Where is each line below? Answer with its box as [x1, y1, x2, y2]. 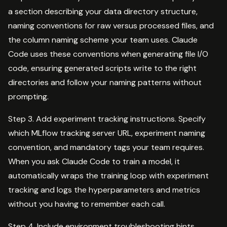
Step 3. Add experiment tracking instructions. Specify [8, 113, 206, 124]
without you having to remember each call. [8, 198, 165, 209]
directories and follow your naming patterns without [8, 77, 202, 88]
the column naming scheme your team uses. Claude [8, 34, 198, 45]
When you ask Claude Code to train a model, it [8, 156, 180, 167]
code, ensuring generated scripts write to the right [8, 62, 197, 73]
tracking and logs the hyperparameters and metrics [8, 184, 200, 195]
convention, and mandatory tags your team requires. [8, 141, 204, 153]
